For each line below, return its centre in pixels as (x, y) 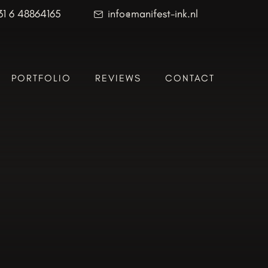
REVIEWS (118, 78)
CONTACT (190, 78)
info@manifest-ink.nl (153, 14)
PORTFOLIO (41, 78)
